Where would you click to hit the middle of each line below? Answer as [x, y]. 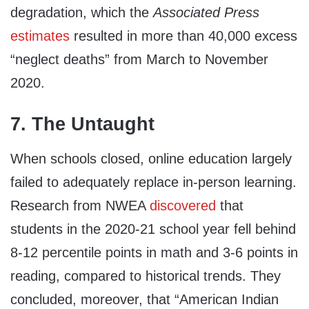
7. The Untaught [82, 124]
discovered [183, 205]
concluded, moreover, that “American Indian [144, 299]
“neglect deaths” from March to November [139, 60]
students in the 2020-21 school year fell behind [153, 229]
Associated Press [206, 13]
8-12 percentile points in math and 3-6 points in [154, 252]
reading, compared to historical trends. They [146, 276]
